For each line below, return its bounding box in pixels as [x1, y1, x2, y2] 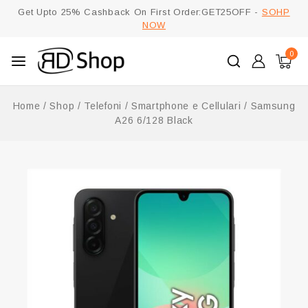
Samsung [250, 100, 296, 111]
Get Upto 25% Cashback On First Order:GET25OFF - [18, 7, 262, 17]
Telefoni [84, 100, 122, 111]
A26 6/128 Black [115, 115, 193, 126]
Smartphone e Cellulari [131, 100, 241, 111]
